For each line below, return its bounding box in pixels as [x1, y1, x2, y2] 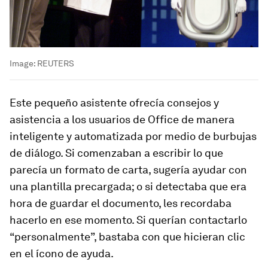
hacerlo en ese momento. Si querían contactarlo [10, 214, 247, 227]
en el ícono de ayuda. [10, 247, 114, 260]
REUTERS [37, 59, 74, 69]
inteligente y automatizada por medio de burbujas [10, 130, 257, 143]
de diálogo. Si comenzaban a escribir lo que [10, 147, 223, 160]
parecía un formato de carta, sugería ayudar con [10, 163, 247, 176]
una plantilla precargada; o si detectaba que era [10, 180, 246, 193]
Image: [10, 59, 37, 69]
